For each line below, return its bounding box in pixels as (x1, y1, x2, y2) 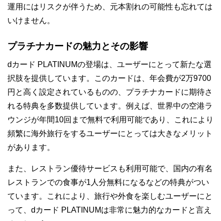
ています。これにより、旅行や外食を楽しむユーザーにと (7, 192, 213, 200)
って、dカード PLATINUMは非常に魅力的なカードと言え (7, 206, 212, 214)
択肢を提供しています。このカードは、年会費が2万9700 (7, 74, 211, 82)
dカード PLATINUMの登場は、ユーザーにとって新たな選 (7, 60, 212, 69)
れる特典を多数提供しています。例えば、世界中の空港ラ (7, 102, 213, 110)
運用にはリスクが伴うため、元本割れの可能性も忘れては (7, 2, 213, 11)
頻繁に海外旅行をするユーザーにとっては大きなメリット (7, 129, 213, 138)
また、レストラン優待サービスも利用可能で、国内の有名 (7, 164, 213, 173)
